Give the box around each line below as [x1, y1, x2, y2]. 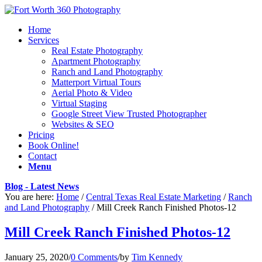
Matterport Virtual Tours [51, 77, 141, 87]
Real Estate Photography [51, 46, 143, 56]
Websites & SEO [51, 119, 114, 129]
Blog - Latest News [5, 181, 79, 191]
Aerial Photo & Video [51, 88, 132, 98]
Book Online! [28, 140, 79, 150]
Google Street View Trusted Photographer [51, 109, 206, 119]
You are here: [5, 192, 54, 202]
